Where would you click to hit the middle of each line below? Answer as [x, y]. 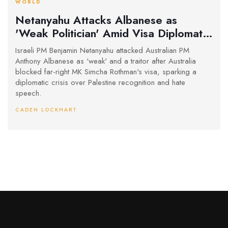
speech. [28, 93]
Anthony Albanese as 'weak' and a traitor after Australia [106, 61]
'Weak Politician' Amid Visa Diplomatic [113, 33]
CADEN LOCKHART [46, 110]
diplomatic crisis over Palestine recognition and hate [100, 83]
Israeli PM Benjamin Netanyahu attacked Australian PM [102, 51]
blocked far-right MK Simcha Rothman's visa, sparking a [106, 72]
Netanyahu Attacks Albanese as [96, 20]
